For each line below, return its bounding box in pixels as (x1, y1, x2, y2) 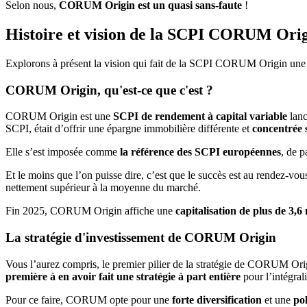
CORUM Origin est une (5, 110, 113, 123)
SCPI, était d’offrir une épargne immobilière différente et (5, 123, 252, 135)
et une (262, 293, 293, 306)
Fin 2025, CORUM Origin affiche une (5, 205, 175, 217)
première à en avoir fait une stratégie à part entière (5, 270, 241, 282)
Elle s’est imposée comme (5, 146, 120, 158)
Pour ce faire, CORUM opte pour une (5, 293, 172, 306)
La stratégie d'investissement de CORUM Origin (5, 230, 276, 245)
